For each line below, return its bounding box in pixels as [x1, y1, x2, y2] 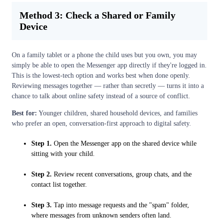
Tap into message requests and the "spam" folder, [52, 201, 189, 209]
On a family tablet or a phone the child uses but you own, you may [12, 51, 197, 59]
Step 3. [31, 201, 52, 209]
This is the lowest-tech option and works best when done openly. [12, 72, 190, 80]
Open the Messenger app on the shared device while [52, 140, 197, 148]
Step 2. [31, 171, 52, 178]
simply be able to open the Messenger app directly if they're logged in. [12, 62, 207, 69]
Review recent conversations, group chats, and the [52, 171, 192, 178]
